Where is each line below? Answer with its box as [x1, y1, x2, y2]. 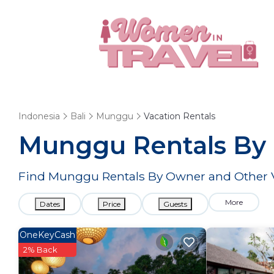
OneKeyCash [20, 229, 75, 240]
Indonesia [18, 111, 60, 122]
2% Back [23, 245, 57, 254]
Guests [163, 199, 187, 209]
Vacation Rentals [144, 111, 215, 122]
